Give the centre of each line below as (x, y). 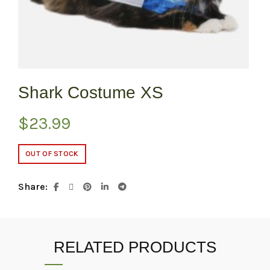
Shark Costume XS (91, 93)
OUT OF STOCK (52, 154)
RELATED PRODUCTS (135, 247)
